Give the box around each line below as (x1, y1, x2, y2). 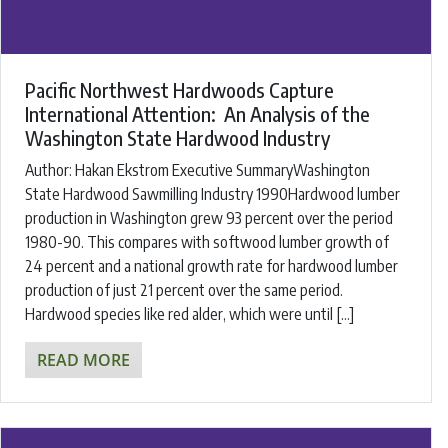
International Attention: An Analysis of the (25, 100, 370, 126)
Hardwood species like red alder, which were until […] (25, 303, 354, 324)
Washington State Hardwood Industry (25, 124, 330, 150)
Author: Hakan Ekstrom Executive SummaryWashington (25, 159, 370, 180)
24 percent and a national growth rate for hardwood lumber (25, 255, 398, 276)
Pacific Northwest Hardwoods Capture (25, 76, 334, 102)
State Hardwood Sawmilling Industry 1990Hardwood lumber (25, 183, 400, 204)
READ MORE (37, 348, 130, 371)
